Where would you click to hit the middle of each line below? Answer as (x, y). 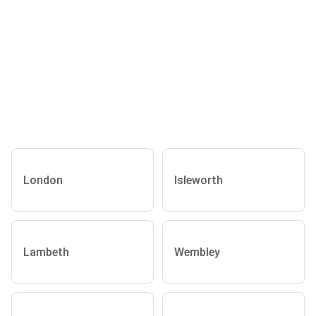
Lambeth (46, 252)
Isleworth (199, 180)
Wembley (197, 252)
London (43, 180)
